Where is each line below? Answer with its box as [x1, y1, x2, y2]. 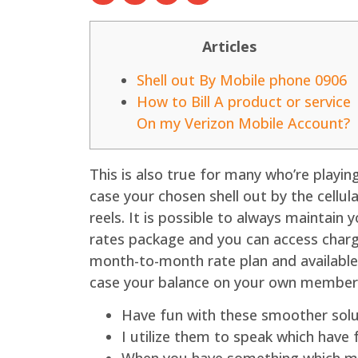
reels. [89, 207, 129, 227]
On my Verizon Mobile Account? [137, 113, 350, 133]
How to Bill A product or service [137, 91, 351, 111]
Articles [202, 37, 257, 57]
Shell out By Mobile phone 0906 [137, 70, 347, 89]
